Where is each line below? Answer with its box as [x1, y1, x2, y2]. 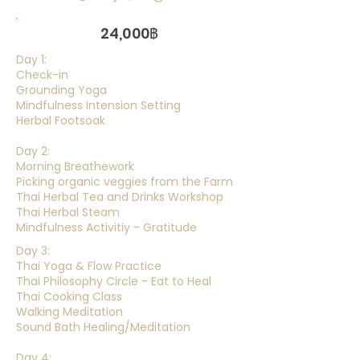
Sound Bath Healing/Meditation [16, 319, 190, 335]
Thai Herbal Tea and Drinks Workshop [16, 189, 223, 205]
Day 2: [16, 143, 50, 159]
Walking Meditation [16, 304, 123, 320]
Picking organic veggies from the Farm [16, 174, 233, 190]
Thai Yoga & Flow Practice [16, 258, 162, 274]
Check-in [16, 67, 68, 83]
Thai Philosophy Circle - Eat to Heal [16, 273, 211, 289]
